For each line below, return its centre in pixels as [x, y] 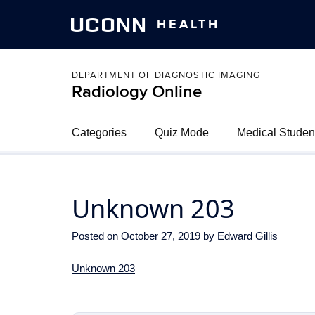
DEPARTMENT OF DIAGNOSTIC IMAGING [166, 75]
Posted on [96, 236]
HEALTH [188, 24]
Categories [99, 133]
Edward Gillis [247, 236]
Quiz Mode [182, 133]
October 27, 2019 [161, 236]
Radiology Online [137, 92]
